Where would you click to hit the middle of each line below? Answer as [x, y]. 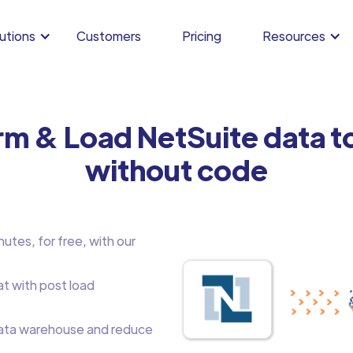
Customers [109, 36]
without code [176, 169]
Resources [294, 36]
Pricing [202, 36]
